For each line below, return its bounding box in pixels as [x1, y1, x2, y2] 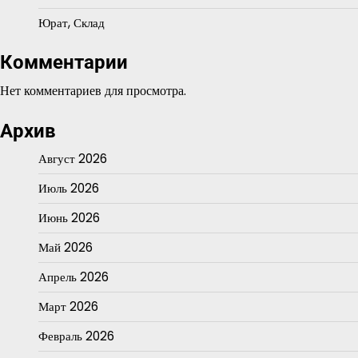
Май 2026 [38, 238, 93, 256]
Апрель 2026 [38, 268, 109, 285]
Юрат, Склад [38, 14, 105, 31]
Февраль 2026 [38, 327, 114, 344]
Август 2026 [38, 149, 107, 167]
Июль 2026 [38, 179, 99, 197]
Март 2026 [38, 297, 98, 315]
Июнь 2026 [38, 209, 100, 226]
